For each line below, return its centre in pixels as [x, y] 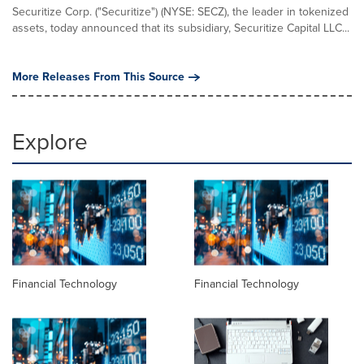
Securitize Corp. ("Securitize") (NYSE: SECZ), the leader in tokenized [180, 12]
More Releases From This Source [98, 77]
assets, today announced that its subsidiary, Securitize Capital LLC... [181, 28]
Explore [50, 142]
